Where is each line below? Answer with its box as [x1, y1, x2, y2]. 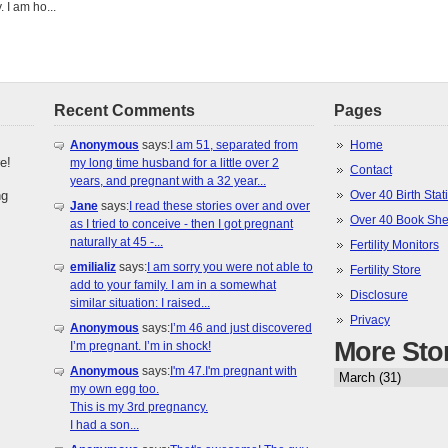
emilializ [70, 260, 116, 275]
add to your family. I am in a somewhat [70, 278, 276, 293]
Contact [350, 163, 392, 178]
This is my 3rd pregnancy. [70, 400, 208, 415]
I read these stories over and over [129, 199, 310, 214]
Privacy [350, 313, 390, 328]
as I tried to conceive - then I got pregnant [70, 217, 293, 232]
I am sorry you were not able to [147, 260, 313, 275]
